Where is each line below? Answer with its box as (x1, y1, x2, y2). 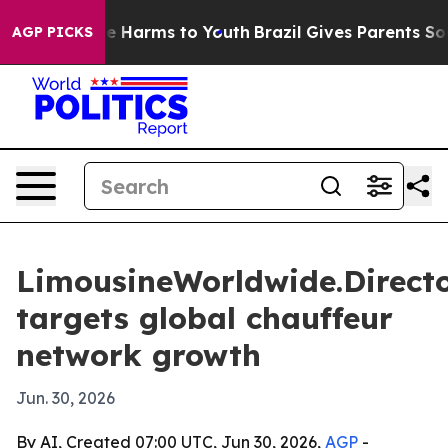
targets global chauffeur (16, 299, 393, 337)
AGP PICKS (12, 23, 93, 41)
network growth (16, 336, 261, 374)
